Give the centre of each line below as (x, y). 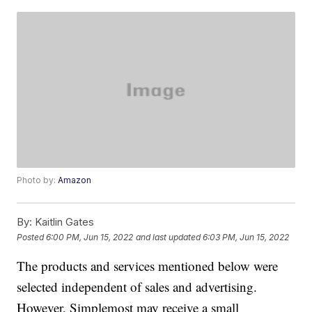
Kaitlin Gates (63, 222)
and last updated (169, 237)
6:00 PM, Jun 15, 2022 (90, 237)
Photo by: (38, 180)
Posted (32, 237)
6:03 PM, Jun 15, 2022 (246, 237)
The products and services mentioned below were (148, 266)
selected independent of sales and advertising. (137, 287)
